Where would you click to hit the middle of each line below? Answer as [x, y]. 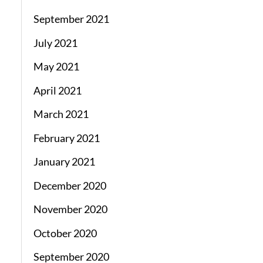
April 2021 [57, 90]
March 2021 [61, 114]
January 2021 [64, 162]
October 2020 [65, 233]
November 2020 [70, 209]
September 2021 [71, 19]
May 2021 [56, 67]
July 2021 [55, 43]
